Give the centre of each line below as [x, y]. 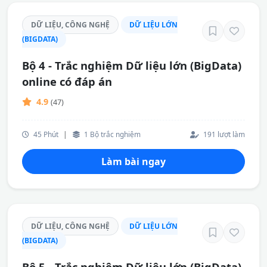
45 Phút [45, 134]
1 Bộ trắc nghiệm [111, 134]
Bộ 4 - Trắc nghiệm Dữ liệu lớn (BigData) [132, 65]
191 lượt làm [223, 134]
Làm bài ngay [133, 162]
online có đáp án [67, 81]
